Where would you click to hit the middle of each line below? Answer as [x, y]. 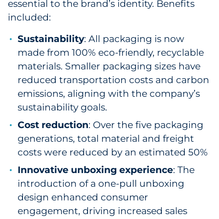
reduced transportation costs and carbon [113, 80]
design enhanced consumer [83, 197]
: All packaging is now [134, 39]
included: [29, 17]
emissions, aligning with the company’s [109, 94]
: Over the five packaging [146, 125]
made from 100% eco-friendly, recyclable [111, 53]
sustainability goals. [62, 107]
